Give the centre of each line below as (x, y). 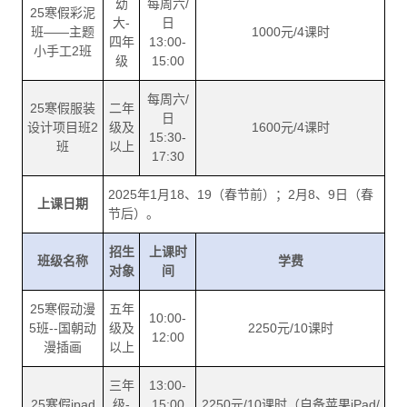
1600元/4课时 (290, 128)
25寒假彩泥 (63, 13)
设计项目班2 (63, 128)
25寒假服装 (63, 109)
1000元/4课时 (290, 32)
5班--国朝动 (63, 328)
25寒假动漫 (63, 309)
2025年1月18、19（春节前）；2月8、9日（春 (241, 195)
